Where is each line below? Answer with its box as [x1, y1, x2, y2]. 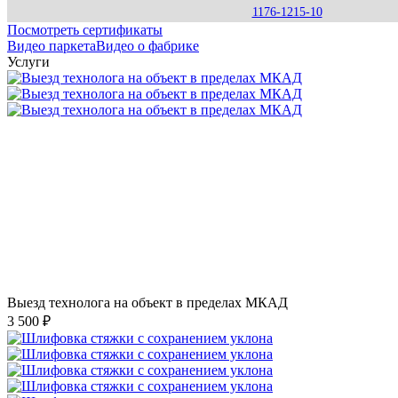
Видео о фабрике [96, 37, 199, 53]
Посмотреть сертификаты [7, 21, 163, 37]
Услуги [7, 53, 50, 69]
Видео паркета [7, 37, 96, 53]
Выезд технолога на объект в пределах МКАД [7, 294, 288, 310]
